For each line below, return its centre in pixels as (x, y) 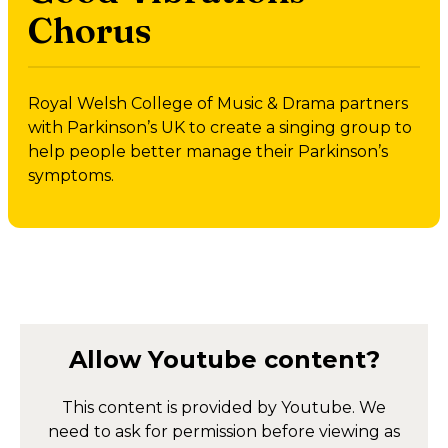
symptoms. (71, 176)
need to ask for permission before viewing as (224, 432)
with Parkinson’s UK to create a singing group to (220, 128)
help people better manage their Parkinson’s (208, 152)
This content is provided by (171, 408)
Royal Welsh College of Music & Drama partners (218, 104)
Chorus (90, 30)
